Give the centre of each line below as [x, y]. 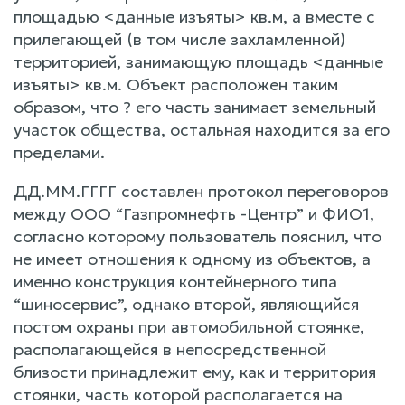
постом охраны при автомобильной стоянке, [189, 326]
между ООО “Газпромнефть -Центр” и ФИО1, [194, 213]
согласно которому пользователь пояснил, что [198, 236]
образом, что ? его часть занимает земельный [195, 107]
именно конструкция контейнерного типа [175, 281]
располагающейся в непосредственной [170, 349]
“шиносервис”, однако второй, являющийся [186, 304]
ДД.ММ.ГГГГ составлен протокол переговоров [201, 191]
